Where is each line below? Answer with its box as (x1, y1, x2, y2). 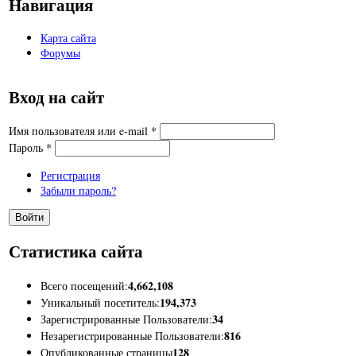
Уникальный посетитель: (41, 294, 160, 310)
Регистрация (41, 167, 100, 183)
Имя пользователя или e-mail (9, 122, 151, 138)
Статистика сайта (9, 239, 143, 264)
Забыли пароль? (41, 182, 116, 198)
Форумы (41, 44, 80, 60)
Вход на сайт (9, 85, 104, 110)
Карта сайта (41, 29, 96, 45)
